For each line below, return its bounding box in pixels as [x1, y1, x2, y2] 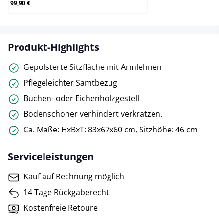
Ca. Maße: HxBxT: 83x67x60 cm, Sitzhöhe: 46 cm [23, 124, 197, 135]
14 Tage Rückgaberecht [23, 187, 109, 197]
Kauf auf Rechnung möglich [23, 171, 124, 182]
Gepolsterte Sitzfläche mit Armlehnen [23, 62, 162, 72]
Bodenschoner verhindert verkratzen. [23, 109, 162, 119]
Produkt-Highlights [8, 41, 99, 54]
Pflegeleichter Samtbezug [23, 77, 117, 88]
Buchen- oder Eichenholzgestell [23, 93, 139, 104]
